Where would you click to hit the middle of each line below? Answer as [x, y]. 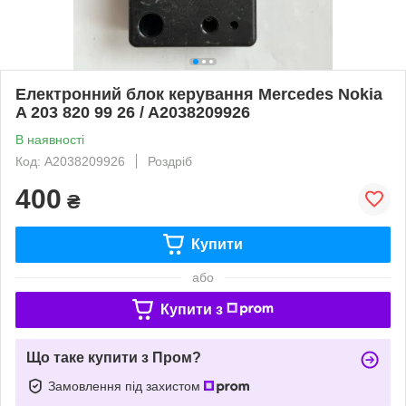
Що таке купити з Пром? [114, 357]
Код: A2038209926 [70, 161]
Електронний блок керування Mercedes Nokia [199, 94]
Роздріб [170, 161]
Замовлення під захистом [126, 386]
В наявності [50, 139]
